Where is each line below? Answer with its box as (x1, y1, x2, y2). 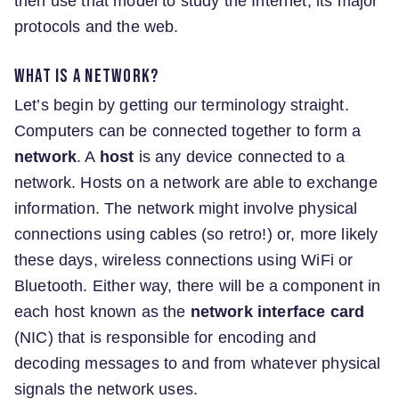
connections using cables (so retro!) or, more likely (14, 224, 379, 243)
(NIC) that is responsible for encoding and (14, 328, 316, 346)
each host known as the (14, 302, 191, 321)
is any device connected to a (134, 147, 346, 166)
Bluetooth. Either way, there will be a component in (14, 276, 381, 295)
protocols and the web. (14, 18, 179, 37)
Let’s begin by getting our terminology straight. (14, 95, 349, 114)
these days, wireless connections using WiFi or (14, 250, 354, 269)
